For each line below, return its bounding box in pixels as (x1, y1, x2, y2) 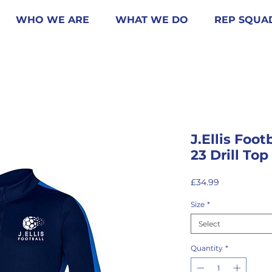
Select (199, 219, 220, 228)
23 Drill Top (191, 147, 268, 163)
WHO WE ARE (15, 14, 89, 25)
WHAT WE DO (115, 14, 188, 25)
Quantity (191, 243, 223, 253)
